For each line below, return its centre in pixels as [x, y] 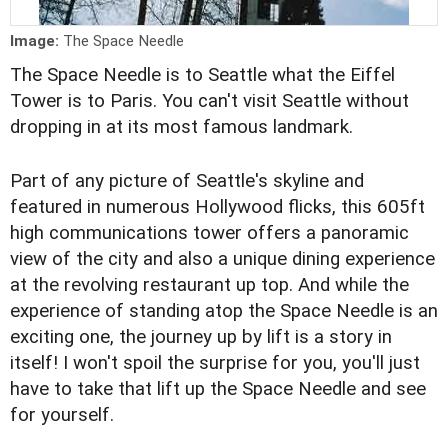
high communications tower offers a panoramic [209, 233]
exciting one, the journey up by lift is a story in [201, 337]
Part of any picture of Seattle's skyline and [187, 181]
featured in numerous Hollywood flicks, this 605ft [217, 207]
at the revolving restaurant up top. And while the [209, 285]
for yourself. [62, 415]
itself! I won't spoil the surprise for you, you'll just [215, 363]
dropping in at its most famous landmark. [181, 127]
